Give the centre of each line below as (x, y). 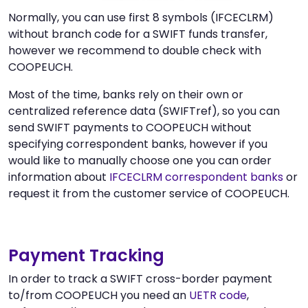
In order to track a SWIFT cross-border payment (140, 278)
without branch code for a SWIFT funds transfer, (138, 34)
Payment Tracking (86, 255)
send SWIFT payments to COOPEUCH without (130, 127)
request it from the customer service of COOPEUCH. (149, 193)
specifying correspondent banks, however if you (138, 144)
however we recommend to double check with (135, 50)
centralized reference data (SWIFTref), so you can (144, 111)
